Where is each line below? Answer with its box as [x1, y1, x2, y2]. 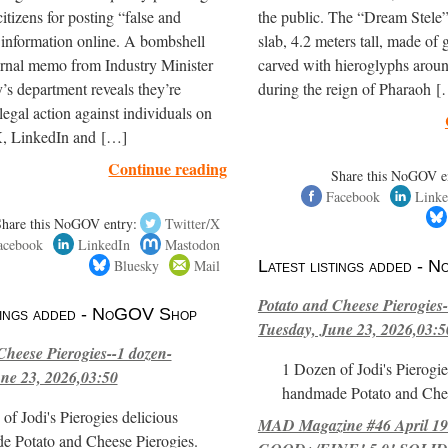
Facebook [325, 186, 380, 206]
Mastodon [165, 234, 221, 254]
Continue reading [108, 156, 228, 180]
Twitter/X [165, 213, 221, 233]
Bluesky [114, 255, 160, 275]
